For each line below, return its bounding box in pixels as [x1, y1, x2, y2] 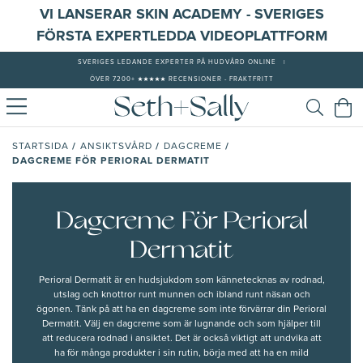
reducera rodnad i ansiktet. [55, 334, 173, 344]
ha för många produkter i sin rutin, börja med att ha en [54, 348, 290, 359]
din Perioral [275, 305, 327, 315]
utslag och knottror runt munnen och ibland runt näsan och [53, 290, 310, 301]
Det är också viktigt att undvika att [172, 334, 322, 344]
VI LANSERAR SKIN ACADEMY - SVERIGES [39, 7, 324, 22]
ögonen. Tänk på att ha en [36, 305, 152, 315]
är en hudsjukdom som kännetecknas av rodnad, [111, 275, 325, 286]
